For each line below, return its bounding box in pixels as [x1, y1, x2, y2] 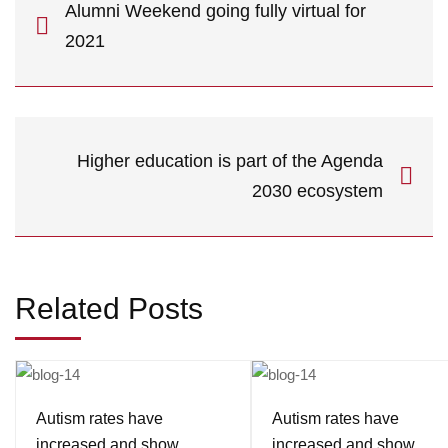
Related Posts [15, 291, 203, 325]
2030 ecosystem [252, 181, 383, 202]
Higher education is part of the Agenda [77, 151, 383, 172]
